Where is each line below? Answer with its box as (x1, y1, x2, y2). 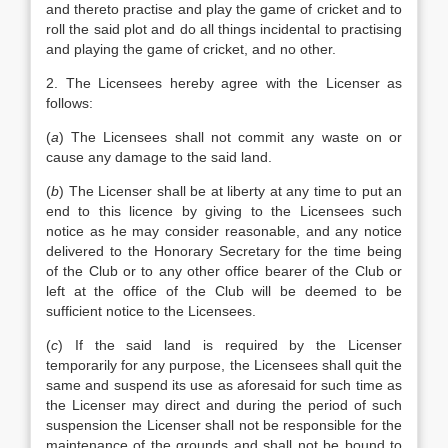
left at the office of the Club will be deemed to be (46, 283, 402, 299)
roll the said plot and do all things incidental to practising (46, 21, 402, 37)
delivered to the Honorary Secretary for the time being (46, 243, 402, 259)
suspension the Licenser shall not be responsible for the (46, 417, 402, 433)
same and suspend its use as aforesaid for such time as (46, 377, 402, 393)
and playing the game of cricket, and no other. (46, 41, 336, 57)
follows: (46, 95, 93, 111)
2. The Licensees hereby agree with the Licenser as (46, 75, 402, 91)
